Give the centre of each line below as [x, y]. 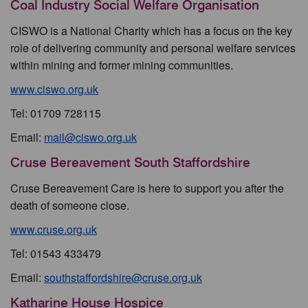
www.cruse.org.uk [54, 229]
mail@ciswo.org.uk [90, 137]
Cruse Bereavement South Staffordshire [130, 163]
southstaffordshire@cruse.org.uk [123, 277]
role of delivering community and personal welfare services [153, 48]
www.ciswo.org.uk [54, 89]
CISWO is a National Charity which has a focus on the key [151, 31]
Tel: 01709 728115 [56, 113]
